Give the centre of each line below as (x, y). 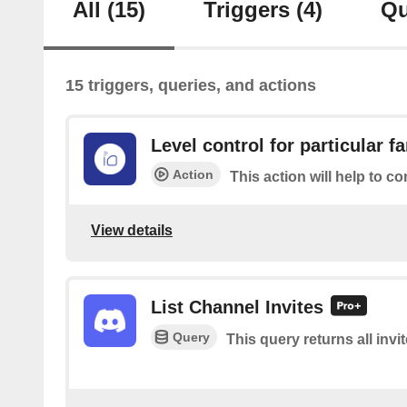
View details (132, 231)
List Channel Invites (237, 307)
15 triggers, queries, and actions (191, 86)
